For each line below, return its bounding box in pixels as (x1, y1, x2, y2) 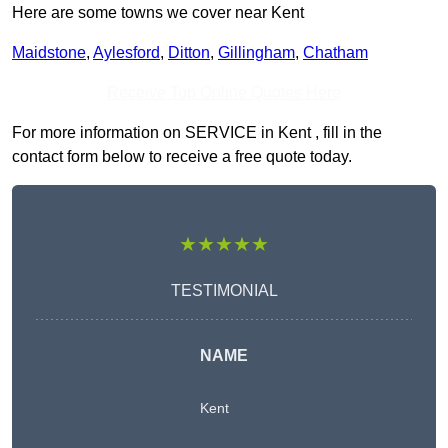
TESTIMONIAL (170, 282, 278, 300)
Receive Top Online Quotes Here (107, 84, 341, 102)
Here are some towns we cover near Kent (12, 4, 304, 22)
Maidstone (12, 44, 86, 62)
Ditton (168, 44, 210, 62)
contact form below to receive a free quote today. (12, 148, 352, 166)
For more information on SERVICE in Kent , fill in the (12, 124, 382, 142)
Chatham (303, 44, 368, 62)
